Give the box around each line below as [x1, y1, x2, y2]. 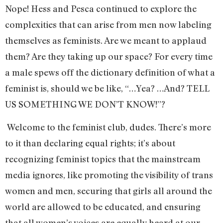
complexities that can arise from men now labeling [5, 18, 212, 30]
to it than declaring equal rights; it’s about [5, 137, 175, 149]
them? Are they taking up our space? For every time [5, 50, 213, 62]
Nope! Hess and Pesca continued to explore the [5, 2, 197, 14]
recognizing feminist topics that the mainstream [5, 153, 201, 165]
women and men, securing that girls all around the [5, 185, 212, 197]
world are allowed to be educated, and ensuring [5, 201, 201, 213]
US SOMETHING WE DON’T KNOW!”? [5, 98, 165, 110]
